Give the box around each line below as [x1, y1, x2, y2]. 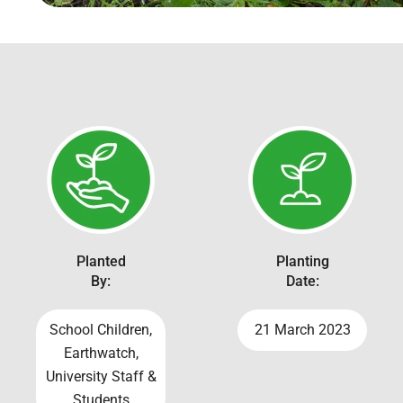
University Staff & [45, 367, 157, 385]
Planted [76, 252, 126, 270]
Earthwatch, [63, 344, 139, 362]
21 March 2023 [254, 320, 351, 338]
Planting [275, 252, 329, 270]
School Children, [49, 320, 152, 338]
